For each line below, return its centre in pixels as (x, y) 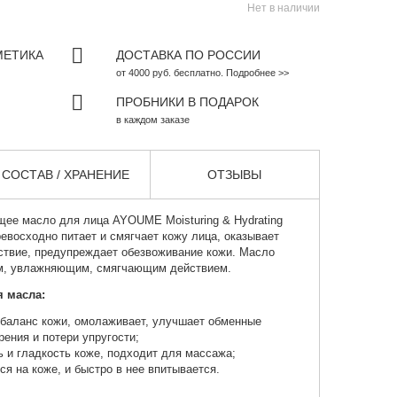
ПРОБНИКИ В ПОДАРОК (187, 102)
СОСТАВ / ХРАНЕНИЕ (66, 175)
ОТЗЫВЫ (235, 175)
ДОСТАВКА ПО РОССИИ (188, 55)
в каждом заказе (152, 120)
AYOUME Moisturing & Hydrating (195, 221)
